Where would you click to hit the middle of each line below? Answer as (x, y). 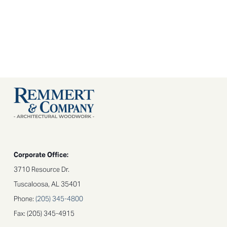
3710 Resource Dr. (42, 169)
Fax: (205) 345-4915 (44, 213)
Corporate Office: (41, 155)
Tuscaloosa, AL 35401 (47, 184)
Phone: (25, 199)
